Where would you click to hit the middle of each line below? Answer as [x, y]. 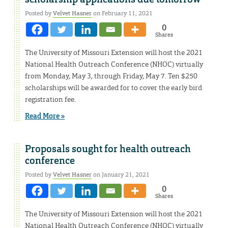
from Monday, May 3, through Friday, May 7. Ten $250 [111, 76]
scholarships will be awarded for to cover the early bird [113, 88]
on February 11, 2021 [122, 13]
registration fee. [50, 99]
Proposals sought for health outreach [108, 149]
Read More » [45, 116]
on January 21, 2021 [121, 174]
